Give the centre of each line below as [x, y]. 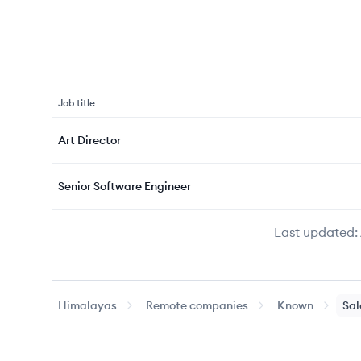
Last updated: [315, 232]
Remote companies [197, 305]
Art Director [89, 140]
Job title [77, 103]
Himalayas [87, 305]
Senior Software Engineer [124, 186]
